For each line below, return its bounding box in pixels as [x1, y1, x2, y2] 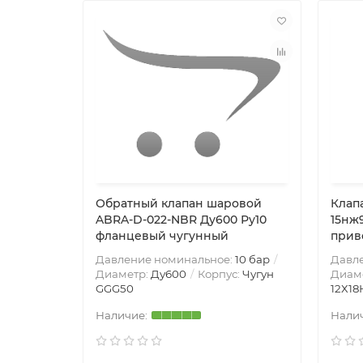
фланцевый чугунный [96, 228, 228, 243]
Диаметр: [96, 267, 151, 280]
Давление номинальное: [96, 253, 235, 266]
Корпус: [195, 267, 242, 280]
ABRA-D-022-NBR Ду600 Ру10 [96, 212, 267, 227]
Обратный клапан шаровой [96, 196, 262, 211]
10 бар [235, 253, 270, 266]
